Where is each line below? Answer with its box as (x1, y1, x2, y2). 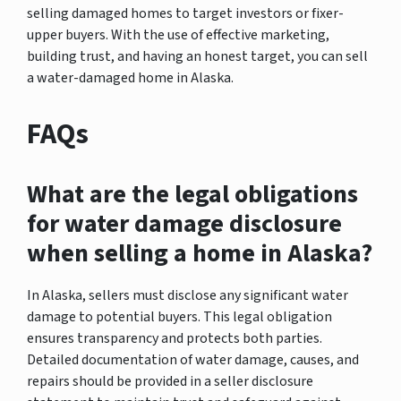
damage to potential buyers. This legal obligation (27, 306, 332, 327)
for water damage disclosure (27, 205, 342, 242)
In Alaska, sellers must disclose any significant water (27, 285, 348, 305)
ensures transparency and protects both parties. (27, 328, 322, 348)
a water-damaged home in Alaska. (27, 67, 234, 88)
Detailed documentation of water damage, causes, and (27, 349, 359, 370)
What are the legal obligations (27, 175, 358, 212)
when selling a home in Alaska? (27, 235, 372, 271)
